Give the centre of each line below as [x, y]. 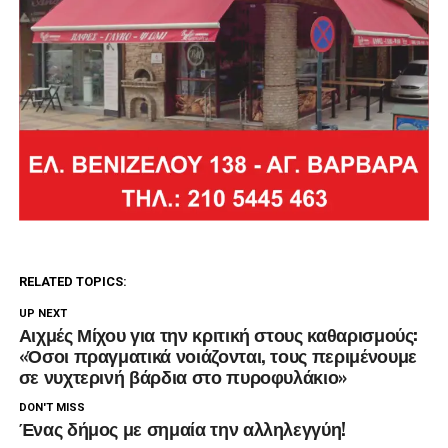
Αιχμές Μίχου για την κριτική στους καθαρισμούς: [218, 334]
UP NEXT [42, 314]
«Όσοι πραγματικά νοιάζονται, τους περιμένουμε [217, 355]
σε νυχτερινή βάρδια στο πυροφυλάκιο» [182, 376]
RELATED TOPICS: [72, 282]
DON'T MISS [51, 408]
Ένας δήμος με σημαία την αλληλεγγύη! [182, 428]
